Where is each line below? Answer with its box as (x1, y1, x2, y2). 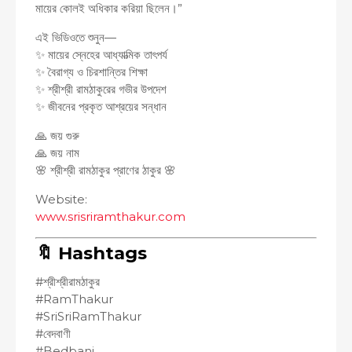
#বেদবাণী (35, 326, 71, 341)
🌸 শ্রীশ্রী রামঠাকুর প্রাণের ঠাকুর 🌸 (35, 162, 176, 178)
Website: (35, 191, 87, 207)
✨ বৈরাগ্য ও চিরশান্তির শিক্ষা (35, 64, 148, 79)
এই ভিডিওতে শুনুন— (35, 29, 116, 45)
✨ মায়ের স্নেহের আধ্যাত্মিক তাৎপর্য (35, 46, 167, 62)
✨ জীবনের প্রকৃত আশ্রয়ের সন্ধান (35, 98, 167, 114)
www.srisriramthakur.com (35, 208, 185, 224)
